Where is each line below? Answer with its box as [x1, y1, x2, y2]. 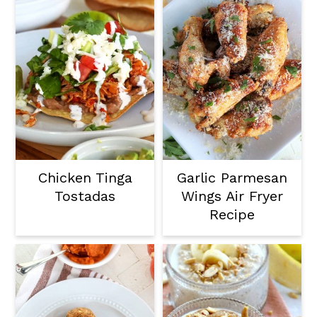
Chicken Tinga [38, 169, 132, 187]
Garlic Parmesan [176, 169, 287, 187]
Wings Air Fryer [180, 188, 283, 205]
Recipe [209, 206, 255, 224]
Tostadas [54, 188, 116, 205]
